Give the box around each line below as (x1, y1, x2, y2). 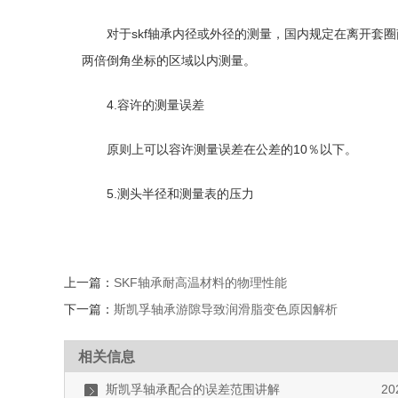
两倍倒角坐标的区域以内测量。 (82, 53, 256, 68)
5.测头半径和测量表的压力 (107, 187, 254, 201)
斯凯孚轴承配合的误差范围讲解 (106, 382, 280, 396)
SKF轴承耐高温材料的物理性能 (114, 275, 287, 290)
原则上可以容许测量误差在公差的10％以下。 (107, 142, 357, 156)
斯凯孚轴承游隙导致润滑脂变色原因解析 (114, 302, 338, 316)
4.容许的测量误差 (107, 98, 204, 112)
